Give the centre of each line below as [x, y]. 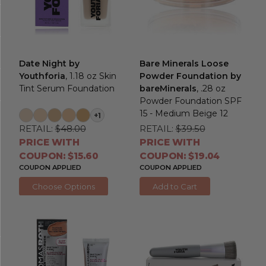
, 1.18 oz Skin [91, 76]
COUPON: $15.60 [58, 156]
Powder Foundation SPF [190, 101]
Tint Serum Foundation [66, 88]
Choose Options [63, 186]
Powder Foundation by [190, 76]
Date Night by [49, 63]
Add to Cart [175, 186]
